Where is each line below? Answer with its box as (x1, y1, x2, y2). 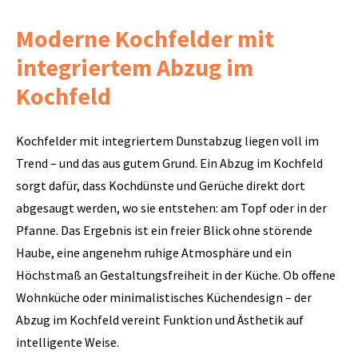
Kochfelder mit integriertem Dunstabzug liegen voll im (16, 133, 319, 149)
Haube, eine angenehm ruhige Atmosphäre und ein (16, 245, 292, 261)
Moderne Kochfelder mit (16, 23, 274, 54)
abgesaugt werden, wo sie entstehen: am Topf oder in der (16, 200, 327, 216)
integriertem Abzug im (16, 52, 253, 82)
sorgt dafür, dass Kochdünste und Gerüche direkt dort (16, 177, 305, 193)
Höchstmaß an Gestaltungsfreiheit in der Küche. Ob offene (16, 267, 336, 283)
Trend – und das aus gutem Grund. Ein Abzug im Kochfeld (16, 155, 323, 171)
